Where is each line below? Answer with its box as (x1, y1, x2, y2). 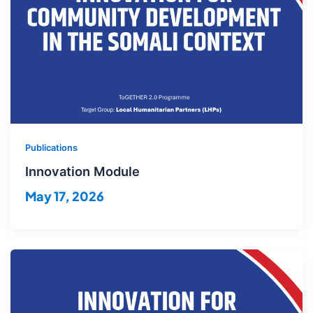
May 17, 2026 (25, 188, 105, 205)
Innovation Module (25, 163, 140, 180)
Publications (25, 142, 78, 153)
